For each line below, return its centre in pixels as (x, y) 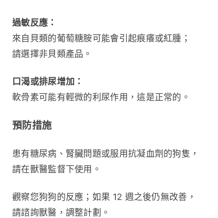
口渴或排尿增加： (48, 81)
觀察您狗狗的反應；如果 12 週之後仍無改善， (104, 197)
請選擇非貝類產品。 (52, 54)
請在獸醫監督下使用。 (57, 169)
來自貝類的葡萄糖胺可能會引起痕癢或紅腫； (101, 38)
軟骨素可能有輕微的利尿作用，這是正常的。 (101, 97)
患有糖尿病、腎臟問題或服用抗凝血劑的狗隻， (106, 153)
